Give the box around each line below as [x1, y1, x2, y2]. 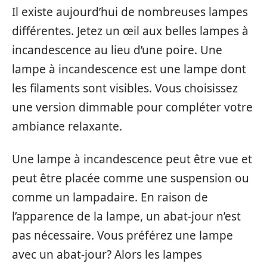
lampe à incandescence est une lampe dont [12, 61, 246, 77]
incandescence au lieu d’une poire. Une [12, 42, 222, 58]
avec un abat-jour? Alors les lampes [12, 246, 202, 262]
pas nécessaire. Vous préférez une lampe [12, 227, 233, 243]
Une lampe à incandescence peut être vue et [12, 151, 252, 167]
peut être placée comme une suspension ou [12, 170, 249, 186]
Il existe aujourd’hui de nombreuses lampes [12, 4, 248, 20]
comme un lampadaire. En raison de [12, 189, 208, 205]
